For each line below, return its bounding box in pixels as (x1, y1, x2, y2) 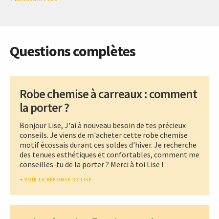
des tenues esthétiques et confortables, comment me (20, 149, 199, 159)
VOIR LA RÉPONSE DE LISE (24, 176, 92, 183)
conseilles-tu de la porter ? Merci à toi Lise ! (20, 159, 163, 169)
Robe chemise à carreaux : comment (20, 86, 197, 102)
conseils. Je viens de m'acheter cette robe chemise (20, 130, 188, 140)
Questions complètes (10, 41, 135, 60)
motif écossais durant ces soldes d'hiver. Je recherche (20, 139, 197, 150)
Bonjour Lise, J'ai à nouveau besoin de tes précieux (20, 120, 186, 130)
